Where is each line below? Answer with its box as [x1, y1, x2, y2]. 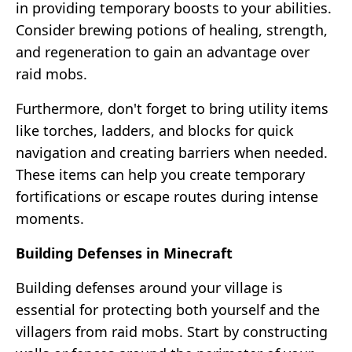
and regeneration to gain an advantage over [16, 42, 310, 61]
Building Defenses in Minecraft [16, 243, 233, 262]
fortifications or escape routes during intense [16, 186, 318, 206]
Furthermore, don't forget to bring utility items [16, 98, 328, 118]
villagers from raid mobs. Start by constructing [16, 321, 328, 341]
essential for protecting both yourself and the [16, 299, 320, 319]
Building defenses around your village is [16, 277, 283, 297]
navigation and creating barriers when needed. [16, 142, 328, 162]
